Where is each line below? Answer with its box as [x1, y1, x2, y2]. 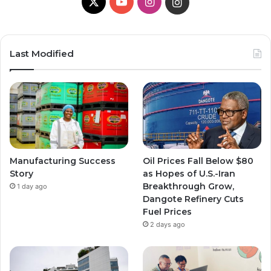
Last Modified [10, 47, 74, 59]
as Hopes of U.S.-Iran [143, 168, 236, 180]
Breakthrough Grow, [143, 181, 235, 192]
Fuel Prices [143, 206, 192, 218]
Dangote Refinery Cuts [143, 194, 244, 205]
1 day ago [17, 182, 47, 191]
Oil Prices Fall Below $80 [143, 155, 254, 167]
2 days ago [150, 220, 186, 229]
